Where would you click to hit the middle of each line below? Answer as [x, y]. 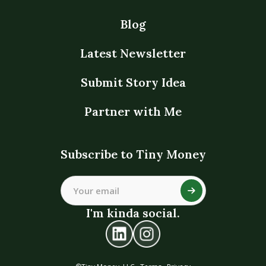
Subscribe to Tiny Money [133, 154]
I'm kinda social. [133, 213]
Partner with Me [133, 112]
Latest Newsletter [133, 53]
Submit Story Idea [133, 83]
